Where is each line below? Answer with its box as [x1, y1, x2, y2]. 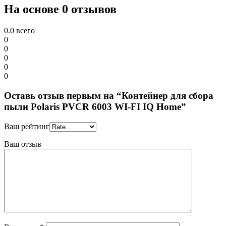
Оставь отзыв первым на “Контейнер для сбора [4, 90, 213, 101]
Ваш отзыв [4, 139, 41, 148]
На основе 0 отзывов [4, 3, 117, 16]
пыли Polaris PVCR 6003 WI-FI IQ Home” [4, 101, 186, 112]
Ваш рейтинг [4, 122, 49, 131]
